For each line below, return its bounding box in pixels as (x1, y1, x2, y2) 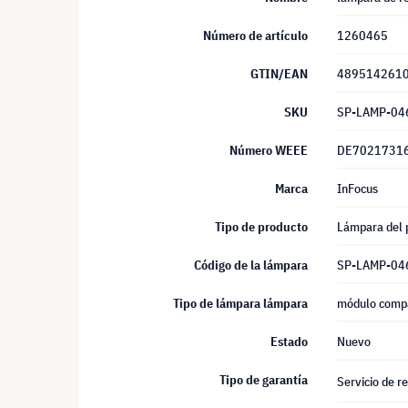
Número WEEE (229, 142, 308, 158)
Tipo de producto (215, 219, 308, 235)
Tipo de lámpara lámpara (173, 295, 308, 311)
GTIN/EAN (250, 66, 308, 82)
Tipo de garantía (219, 372, 308, 388)
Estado (270, 333, 308, 350)
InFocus (337, 180, 378, 197)
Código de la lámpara (194, 257, 308, 273)
